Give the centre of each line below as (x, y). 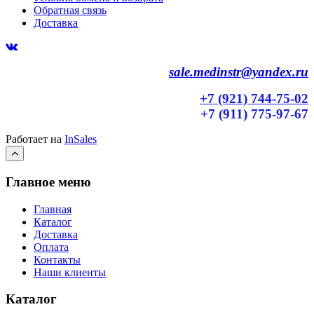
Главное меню (48, 182)
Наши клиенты (70, 272)
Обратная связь (70, 11)
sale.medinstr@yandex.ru (239, 72)
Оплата (51, 247)
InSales (81, 139)
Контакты (57, 259)
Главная (53, 209)
